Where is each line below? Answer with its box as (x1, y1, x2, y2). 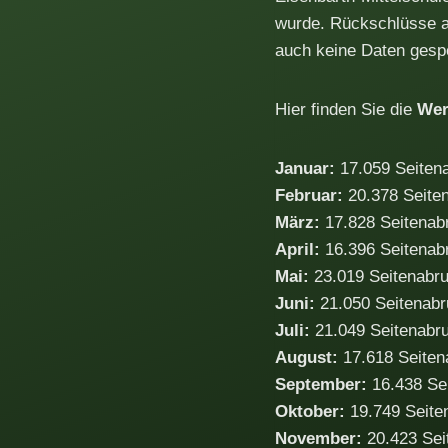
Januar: (275, 158, 335, 178)
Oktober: (275, 401, 345, 421)
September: (275, 374, 367, 394)
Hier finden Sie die (275, 99, 417, 119)
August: (275, 347, 338, 367)
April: (275, 239, 320, 259)
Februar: (275, 185, 343, 205)
